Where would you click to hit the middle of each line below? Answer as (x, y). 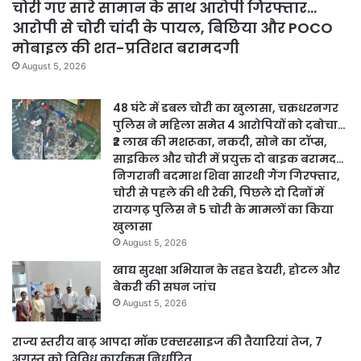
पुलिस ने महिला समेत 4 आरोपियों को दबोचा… (229, 125)
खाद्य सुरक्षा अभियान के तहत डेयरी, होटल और (226, 270)
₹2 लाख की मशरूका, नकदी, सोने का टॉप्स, (220, 142)
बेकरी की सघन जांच (164, 287)
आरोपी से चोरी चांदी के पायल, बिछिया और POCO (172, 28)
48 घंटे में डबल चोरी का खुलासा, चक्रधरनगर (226, 108)
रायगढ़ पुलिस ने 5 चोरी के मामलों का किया (223, 210)
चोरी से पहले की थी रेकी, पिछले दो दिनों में (218, 193)
